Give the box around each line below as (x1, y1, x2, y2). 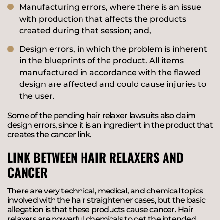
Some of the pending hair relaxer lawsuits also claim (7, 111, 196, 121)
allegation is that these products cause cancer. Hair (7, 204, 193, 214)
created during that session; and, (19, 26, 151, 35)
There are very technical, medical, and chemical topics (7, 186, 203, 195)
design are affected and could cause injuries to (19, 80, 206, 89)
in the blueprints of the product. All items (19, 56, 184, 66)
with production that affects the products (19, 14, 186, 24)
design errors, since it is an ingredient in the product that (7, 120, 213, 130)
